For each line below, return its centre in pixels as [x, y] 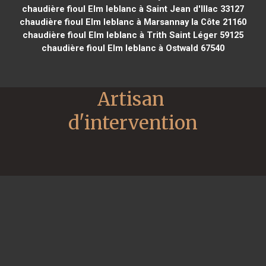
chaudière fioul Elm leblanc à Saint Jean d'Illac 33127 [133, 9]
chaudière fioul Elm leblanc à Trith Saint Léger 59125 [133, 35]
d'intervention [133, 123]
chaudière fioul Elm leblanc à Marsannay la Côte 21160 [133, 22]
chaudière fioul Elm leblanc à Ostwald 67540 [133, 48]
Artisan [131, 99]
